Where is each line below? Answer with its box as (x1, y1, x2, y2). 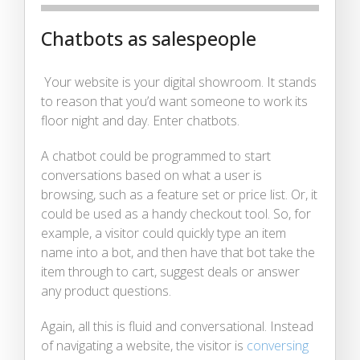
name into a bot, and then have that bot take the (41, 243, 315, 261)
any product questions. (41, 281, 171, 300)
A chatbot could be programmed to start (41, 146, 271, 165)
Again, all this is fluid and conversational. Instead (41, 317, 313, 335)
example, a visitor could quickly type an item (41, 223, 286, 242)
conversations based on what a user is (41, 166, 262, 184)
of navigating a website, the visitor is (41, 336, 247, 354)
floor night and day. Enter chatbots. (41, 111, 239, 129)
